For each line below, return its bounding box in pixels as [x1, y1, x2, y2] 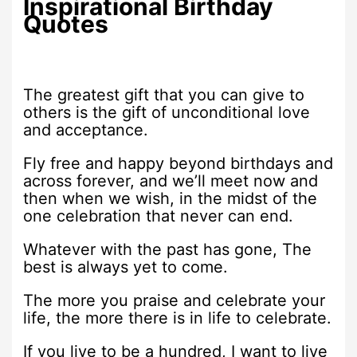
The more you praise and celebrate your [23, 290, 326, 310]
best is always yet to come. [23, 257, 229, 277]
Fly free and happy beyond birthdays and [23, 153, 334, 173]
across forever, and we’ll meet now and [23, 171, 319, 190]
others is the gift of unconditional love [23, 102, 311, 122]
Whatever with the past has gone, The [23, 239, 312, 259]
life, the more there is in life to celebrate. [23, 308, 332, 328]
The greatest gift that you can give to [23, 84, 305, 104]
